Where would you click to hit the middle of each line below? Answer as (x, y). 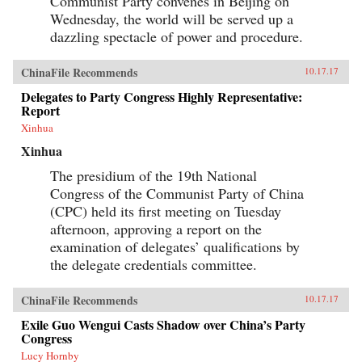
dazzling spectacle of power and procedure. (177, 36)
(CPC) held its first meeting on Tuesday (166, 210)
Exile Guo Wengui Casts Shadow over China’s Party (163, 324)
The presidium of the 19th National (154, 175)
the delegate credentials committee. (154, 264)
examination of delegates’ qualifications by (175, 246)
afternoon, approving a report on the (156, 228)
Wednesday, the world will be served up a (172, 18)
